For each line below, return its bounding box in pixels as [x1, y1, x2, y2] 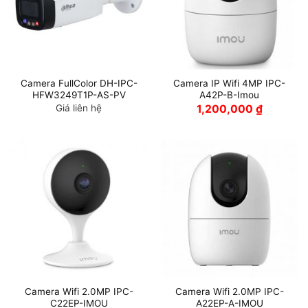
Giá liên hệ [56, 102, 102, 113]
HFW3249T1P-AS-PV [32, 89, 126, 101]
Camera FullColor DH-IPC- [20, 78, 137, 89]
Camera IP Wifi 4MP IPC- [173, 78, 285, 89]
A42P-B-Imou [199, 89, 259, 101]
